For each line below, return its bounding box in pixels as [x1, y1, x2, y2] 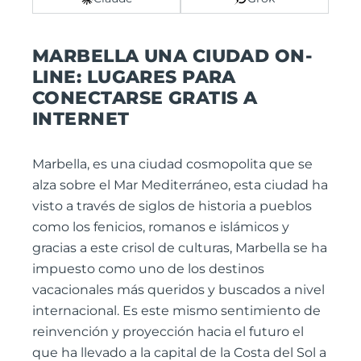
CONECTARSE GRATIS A [32, 86, 258, 109]
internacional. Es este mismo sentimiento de [32, 302, 321, 318]
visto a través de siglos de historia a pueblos [32, 197, 312, 214]
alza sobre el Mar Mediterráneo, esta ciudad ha [32, 176, 328, 193]
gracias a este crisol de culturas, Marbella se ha [32, 239, 327, 255]
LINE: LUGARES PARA [32, 65, 236, 88]
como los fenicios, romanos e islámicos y [32, 218, 289, 234]
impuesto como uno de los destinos [32, 260, 264, 276]
